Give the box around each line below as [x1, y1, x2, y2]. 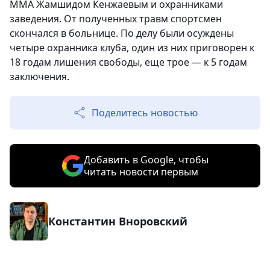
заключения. [10, 70, 69, 84]
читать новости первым [83, 165, 198, 179]
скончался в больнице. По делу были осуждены [10, 27, 234, 40]
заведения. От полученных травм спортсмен [10, 12, 222, 26]
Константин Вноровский [48, 214, 187, 229]
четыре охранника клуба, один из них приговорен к [10, 41, 254, 55]
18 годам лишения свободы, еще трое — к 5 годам [10, 55, 247, 69]
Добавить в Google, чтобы [83, 153, 209, 167]
